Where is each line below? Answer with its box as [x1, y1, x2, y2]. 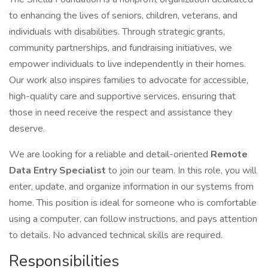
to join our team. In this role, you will [108, 164, 257, 177]
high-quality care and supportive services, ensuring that [9, 90, 236, 103]
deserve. [9, 122, 45, 135]
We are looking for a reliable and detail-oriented [9, 148, 211, 161]
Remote [211, 148, 248, 161]
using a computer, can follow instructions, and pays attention [9, 212, 257, 226]
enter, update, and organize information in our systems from [9, 180, 254, 193]
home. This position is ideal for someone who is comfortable [9, 196, 257, 209]
